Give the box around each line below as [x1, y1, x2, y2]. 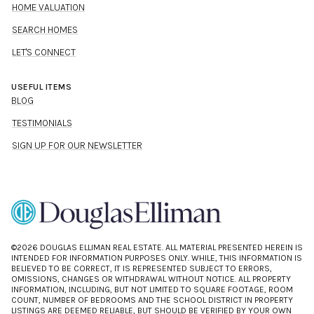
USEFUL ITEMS [11, 81, 71, 92]
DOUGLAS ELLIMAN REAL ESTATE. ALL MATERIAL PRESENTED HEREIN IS [38, 242, 303, 252]
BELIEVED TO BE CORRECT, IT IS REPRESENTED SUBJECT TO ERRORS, [11, 263, 272, 273]
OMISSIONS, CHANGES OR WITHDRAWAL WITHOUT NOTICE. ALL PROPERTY [11, 273, 291, 284]
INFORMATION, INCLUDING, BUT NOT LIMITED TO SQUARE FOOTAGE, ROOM [11, 284, 293, 294]
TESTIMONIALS [12, 116, 72, 129]
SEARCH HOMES [12, 23, 78, 36]
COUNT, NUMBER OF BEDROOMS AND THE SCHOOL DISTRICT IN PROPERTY [11, 294, 293, 305]
